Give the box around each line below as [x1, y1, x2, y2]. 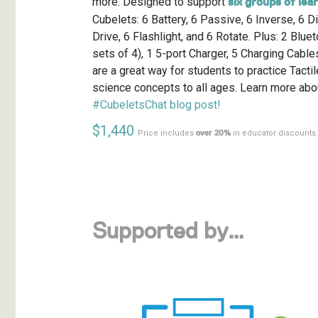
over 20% [195, 128, 231, 138]
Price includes [137, 128, 196, 138]
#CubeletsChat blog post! [92, 98, 221, 112]
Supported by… [92, 218, 244, 245]
